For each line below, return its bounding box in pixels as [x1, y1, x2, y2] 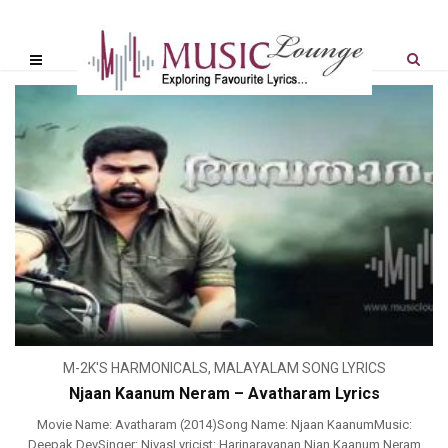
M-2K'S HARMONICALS [62, 360, 208, 377]
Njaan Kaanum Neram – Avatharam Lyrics [68, 384, 380, 404]
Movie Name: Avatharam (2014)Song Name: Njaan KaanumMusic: [36, 417, 412, 433]
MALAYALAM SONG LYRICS [213, 360, 386, 377]
